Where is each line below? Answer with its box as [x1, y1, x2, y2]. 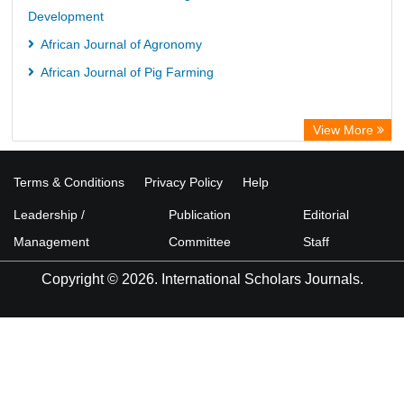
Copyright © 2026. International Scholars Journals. [41, 271, 363, 287]
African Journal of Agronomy [38, 37, 202, 51]
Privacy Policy [144, 175, 223, 189]
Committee [168, 234, 231, 249]
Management [14, 234, 89, 249]
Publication [168, 207, 231, 222]
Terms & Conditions [14, 175, 124, 189]
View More [313, 123, 377, 137]
